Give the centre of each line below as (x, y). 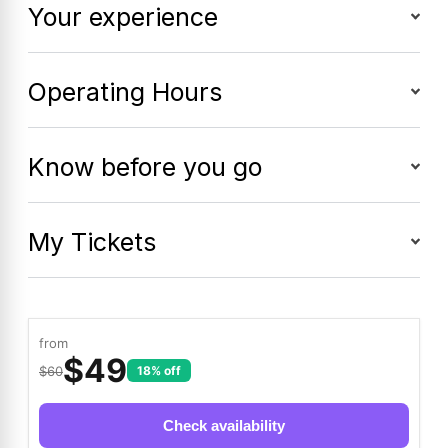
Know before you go (145, 166)
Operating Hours (125, 91)
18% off (159, 370)
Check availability (224, 425)
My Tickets (92, 241)
